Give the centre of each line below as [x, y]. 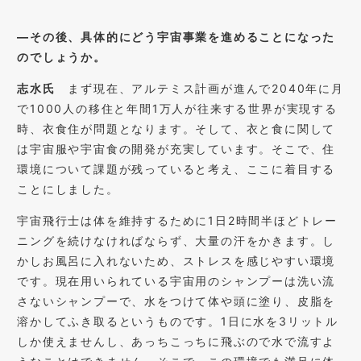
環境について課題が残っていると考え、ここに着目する [176, 168]
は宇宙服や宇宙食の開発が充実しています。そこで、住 [176, 148]
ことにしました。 [68, 189]
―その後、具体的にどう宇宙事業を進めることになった [176, 36]
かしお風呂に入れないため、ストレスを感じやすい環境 [176, 260]
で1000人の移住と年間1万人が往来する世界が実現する [177, 108]
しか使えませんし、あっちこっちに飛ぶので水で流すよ [176, 341]
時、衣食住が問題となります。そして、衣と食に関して [176, 128]
